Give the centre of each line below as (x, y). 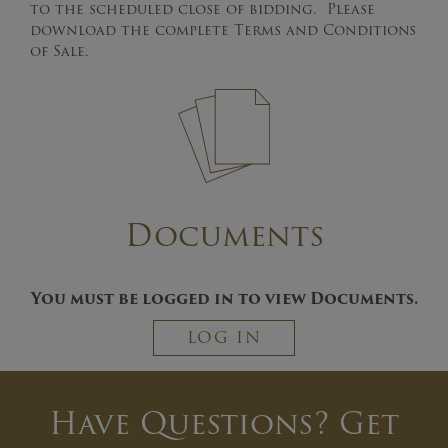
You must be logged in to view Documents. (224, 298)
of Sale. (59, 50)
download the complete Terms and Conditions (223, 29)
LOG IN (224, 337)
